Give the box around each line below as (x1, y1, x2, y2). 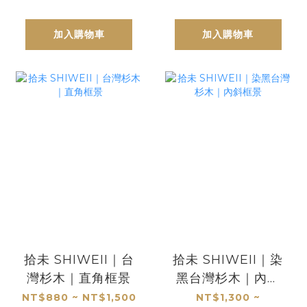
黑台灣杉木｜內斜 (175, 270, 280, 286)
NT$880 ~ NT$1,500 (21, 291, 136, 304)
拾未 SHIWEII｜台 (23, 251, 134, 267)
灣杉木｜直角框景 (27, 270, 132, 286)
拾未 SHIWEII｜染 (173, 251, 284, 267)
